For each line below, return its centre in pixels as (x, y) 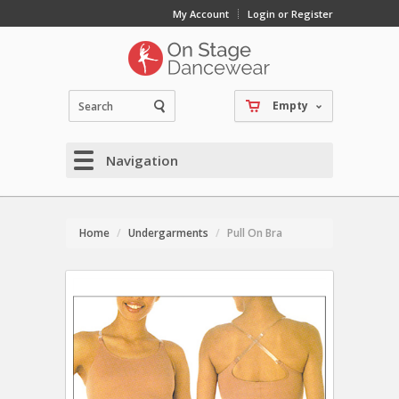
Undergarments (168, 233)
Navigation (142, 160)
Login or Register (290, 14)
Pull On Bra (255, 233)
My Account (201, 14)
